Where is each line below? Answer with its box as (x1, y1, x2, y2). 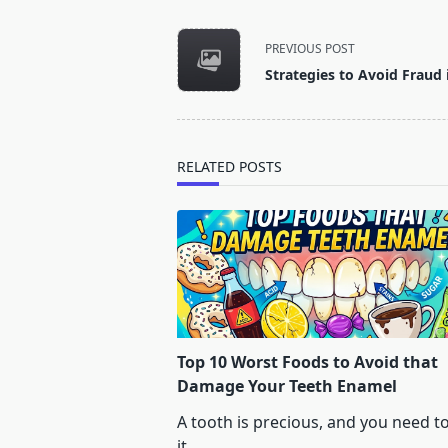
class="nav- (176, 48, 261, 71)
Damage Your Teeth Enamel (177, 375, 397, 398)
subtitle (176, 72, 233, 95)
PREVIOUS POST (265, 39, 355, 57)
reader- (176, 120, 232, 143)
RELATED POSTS (177, 157, 282, 177)
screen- (176, 96, 232, 119)
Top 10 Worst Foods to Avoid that (177, 351, 438, 374)
